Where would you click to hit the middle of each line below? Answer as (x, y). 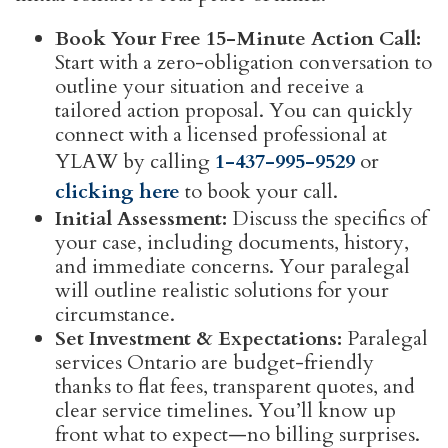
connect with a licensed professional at (221, 135)
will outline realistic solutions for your (222, 291)
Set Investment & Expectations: (198, 339)
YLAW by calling (135, 162)
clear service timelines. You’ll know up (225, 411)
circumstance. (115, 315)
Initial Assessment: (141, 219)
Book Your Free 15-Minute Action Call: (238, 39)
